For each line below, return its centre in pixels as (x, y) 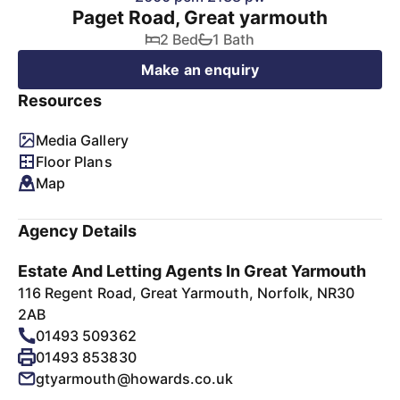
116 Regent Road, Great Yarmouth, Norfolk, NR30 (187, 293)
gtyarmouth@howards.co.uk (135, 379)
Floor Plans (74, 162)
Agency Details (78, 231)
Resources (60, 100)
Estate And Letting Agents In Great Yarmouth (192, 271)
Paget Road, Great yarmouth (200, 17)
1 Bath (233, 39)
